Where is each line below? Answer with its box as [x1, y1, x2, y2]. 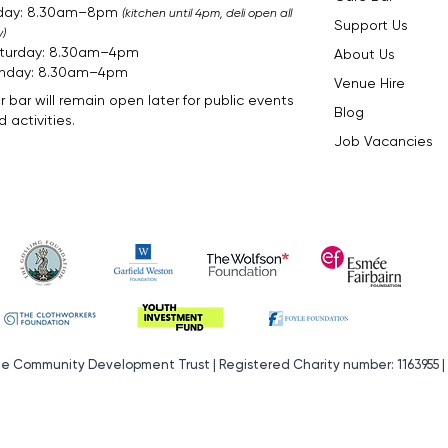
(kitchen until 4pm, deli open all [122, 5, 292, 20]
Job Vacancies [334, 132, 433, 149]
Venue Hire [334, 74, 405, 91]
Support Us [334, 16, 408, 33]
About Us [334, 45, 395, 62]
